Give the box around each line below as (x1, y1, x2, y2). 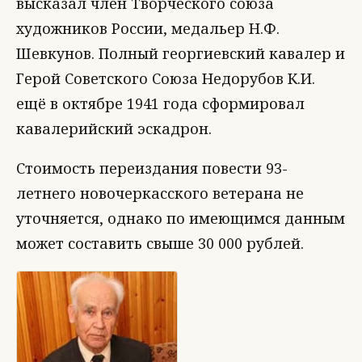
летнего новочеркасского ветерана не (16, 183, 304, 203)
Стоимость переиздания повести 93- (16, 158, 288, 178)
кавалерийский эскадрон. (16, 118, 212, 138)
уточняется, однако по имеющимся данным (16, 208, 345, 228)
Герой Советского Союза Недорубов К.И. (16, 68, 315, 88)
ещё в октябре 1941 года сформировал (16, 93, 305, 113)
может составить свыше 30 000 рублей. (16, 233, 304, 253)
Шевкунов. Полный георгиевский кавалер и (16, 43, 345, 63)
